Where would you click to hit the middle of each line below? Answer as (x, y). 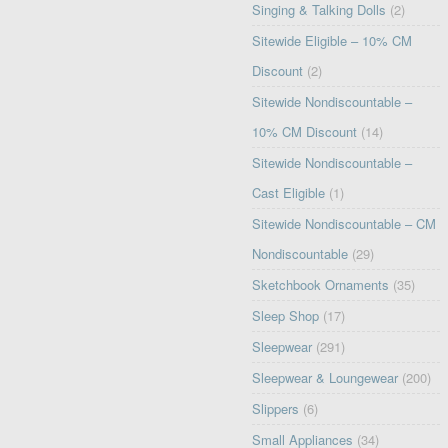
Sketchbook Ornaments (321, 285)
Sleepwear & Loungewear (325, 378)
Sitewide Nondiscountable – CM (344, 224)
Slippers (276, 409)
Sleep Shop (286, 316)
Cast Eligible (289, 193)
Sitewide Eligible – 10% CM (332, 41)
